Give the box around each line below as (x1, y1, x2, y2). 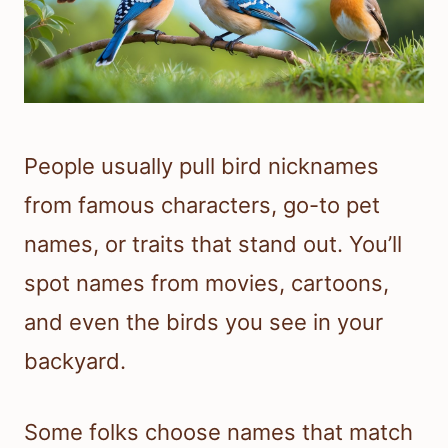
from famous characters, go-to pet (24, 191, 380, 218)
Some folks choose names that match (24, 418, 413, 445)
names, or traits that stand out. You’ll (24, 230, 402, 257)
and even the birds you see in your (24, 308, 383, 335)
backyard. (24, 347, 126, 374)
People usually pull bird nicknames (24, 152, 379, 179)
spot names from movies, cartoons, (24, 269, 389, 296)
